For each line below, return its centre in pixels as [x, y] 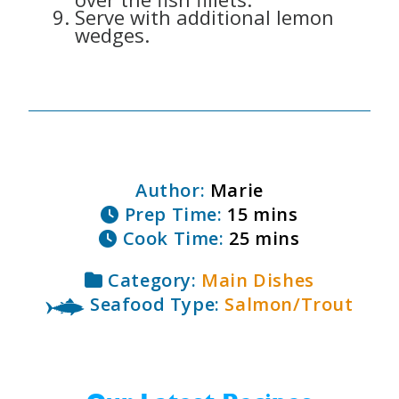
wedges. [112, 35]
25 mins [262, 239]
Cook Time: [171, 239]
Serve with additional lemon [204, 17]
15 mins [260, 215]
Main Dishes [258, 281]
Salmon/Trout [289, 305]
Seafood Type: [155, 305]
